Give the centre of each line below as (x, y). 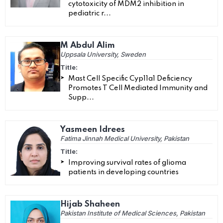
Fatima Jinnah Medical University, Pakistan (125, 138)
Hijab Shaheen (90, 204)
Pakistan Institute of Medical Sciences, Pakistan (133, 213)
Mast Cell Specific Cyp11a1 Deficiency (130, 79)
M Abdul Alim (88, 46)
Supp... (81, 98)
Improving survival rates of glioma (127, 163)
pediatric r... (90, 13)
